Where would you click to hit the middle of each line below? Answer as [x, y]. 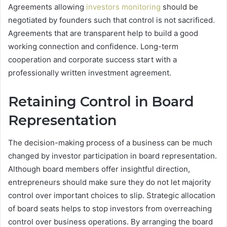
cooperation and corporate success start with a [92, 59]
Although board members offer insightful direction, [99, 169]
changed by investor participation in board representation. [112, 156]
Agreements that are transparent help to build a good [103, 33]
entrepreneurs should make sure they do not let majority [109, 182]
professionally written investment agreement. [90, 72]
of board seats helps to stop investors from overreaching [110, 209]
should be [179, 7]
